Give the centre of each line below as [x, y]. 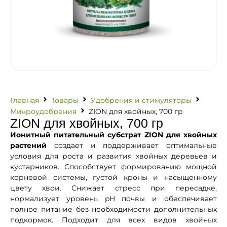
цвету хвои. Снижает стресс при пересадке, [113, 188]
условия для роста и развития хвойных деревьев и [113, 156]
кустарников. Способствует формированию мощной [113, 167]
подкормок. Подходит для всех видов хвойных [113, 220]
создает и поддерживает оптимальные [132, 145]
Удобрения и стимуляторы [141, 100]
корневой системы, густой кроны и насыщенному [113, 177]
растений [28, 145]
